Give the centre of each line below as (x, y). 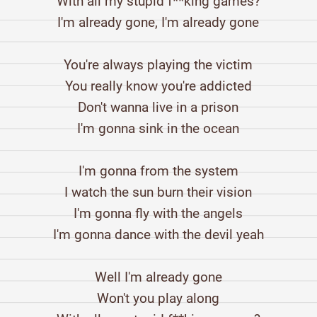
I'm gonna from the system (158, 171)
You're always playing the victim (158, 65)
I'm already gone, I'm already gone (158, 23)
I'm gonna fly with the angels (158, 214)
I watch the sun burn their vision (158, 192)
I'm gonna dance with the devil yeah (158, 235)
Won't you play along (158, 299)
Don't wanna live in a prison (158, 108)
